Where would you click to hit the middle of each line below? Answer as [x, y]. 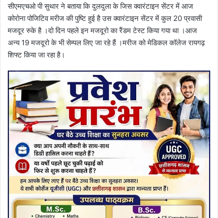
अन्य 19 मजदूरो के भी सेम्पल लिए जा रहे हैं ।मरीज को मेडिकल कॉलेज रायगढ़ [106, 43]
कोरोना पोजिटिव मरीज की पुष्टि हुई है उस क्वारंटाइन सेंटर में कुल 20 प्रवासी [105, 18]
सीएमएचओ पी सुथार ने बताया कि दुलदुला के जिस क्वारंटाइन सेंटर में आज [100, 6]
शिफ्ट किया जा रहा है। [36, 55]
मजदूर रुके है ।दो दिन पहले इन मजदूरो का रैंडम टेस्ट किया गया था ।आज [102, 31]
